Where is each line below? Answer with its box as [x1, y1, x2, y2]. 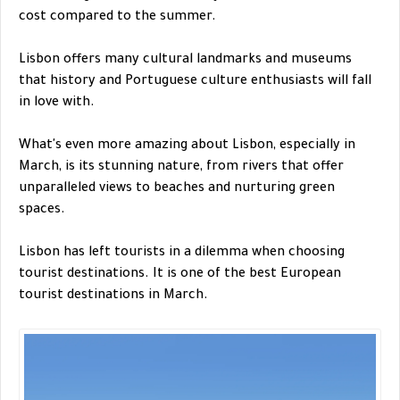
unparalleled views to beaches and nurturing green [19, 182, 335, 197]
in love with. [19, 96, 95, 112]
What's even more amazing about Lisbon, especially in [19, 139, 355, 154]
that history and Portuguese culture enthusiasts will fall [19, 75, 371, 90]
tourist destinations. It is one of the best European [19, 268, 341, 283]
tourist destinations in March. [19, 289, 208, 304]
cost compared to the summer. [19, 11, 216, 26]
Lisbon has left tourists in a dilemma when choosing [19, 246, 345, 262]
